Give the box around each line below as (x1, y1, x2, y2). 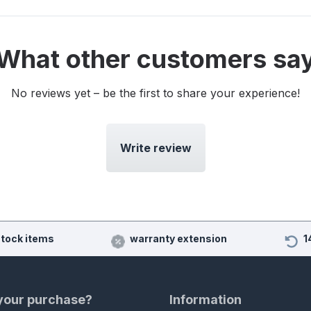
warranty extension (130, 233, 227, 245)
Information (169, 292, 242, 308)
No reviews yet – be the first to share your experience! (11, 86, 300, 101)
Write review (119, 141, 192, 155)
